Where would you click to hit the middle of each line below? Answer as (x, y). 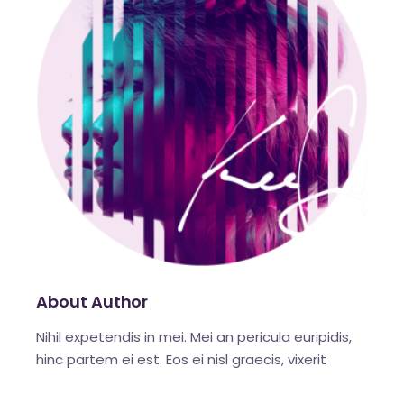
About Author (92, 302)
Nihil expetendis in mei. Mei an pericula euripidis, (194, 337)
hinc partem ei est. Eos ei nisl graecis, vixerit (182, 360)
